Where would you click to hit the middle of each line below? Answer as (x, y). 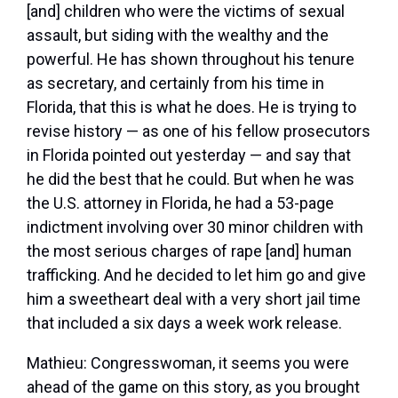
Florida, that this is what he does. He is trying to (191, 107)
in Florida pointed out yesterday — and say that (189, 155)
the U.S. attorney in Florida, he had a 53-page (180, 203)
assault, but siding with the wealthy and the (178, 36)
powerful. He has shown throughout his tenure (191, 60)
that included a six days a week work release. (184, 323)
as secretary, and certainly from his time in (175, 84)
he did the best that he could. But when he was (191, 179)
